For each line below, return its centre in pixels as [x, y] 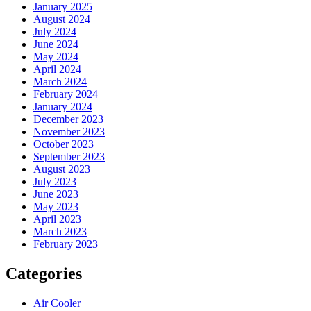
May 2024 [56, 56]
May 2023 [56, 206]
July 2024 [55, 31]
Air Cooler [57, 303]
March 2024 [60, 81]
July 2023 [55, 181]
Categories [44, 273]
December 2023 [68, 119]
